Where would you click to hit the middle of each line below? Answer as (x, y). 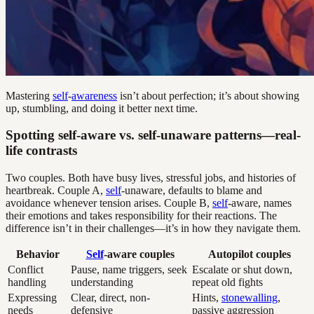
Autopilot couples (249, 254)
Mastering (29, 95)
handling (27, 282)
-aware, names (260, 203)
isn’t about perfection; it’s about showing (208, 95)
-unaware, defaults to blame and (192, 191)
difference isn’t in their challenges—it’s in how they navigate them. (153, 228)
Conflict (26, 270)
